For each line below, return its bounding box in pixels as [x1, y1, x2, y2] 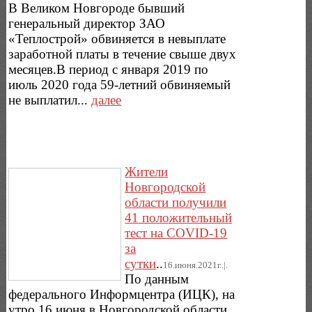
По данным [125, 272, 189, 287]
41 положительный [125, 210, 233, 226]
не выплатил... [8, 92, 92, 107]
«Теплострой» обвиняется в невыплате [8, 31, 226, 46]
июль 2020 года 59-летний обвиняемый [8, 77, 231, 92]
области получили [125, 195, 227, 210]
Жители [125, 164, 169, 180]
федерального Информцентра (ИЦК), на [8, 287, 235, 302]
